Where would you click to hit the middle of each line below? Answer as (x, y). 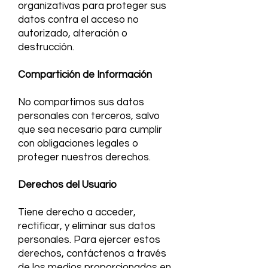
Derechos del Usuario (67, 185)
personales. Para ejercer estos (89, 240)
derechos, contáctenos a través (92, 254)
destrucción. (46, 47)
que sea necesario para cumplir (90, 130)
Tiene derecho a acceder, (77, 212)
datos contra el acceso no (78, 20)
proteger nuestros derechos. (84, 157)
